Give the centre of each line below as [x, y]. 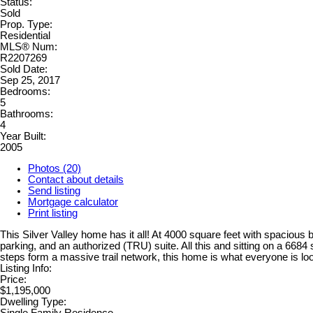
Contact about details [76, 180]
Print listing [53, 213]
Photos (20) [54, 169]
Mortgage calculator [73, 202]
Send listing [54, 191]
